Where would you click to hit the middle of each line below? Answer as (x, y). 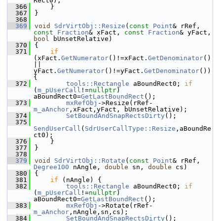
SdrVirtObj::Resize (90, 26)
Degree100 (51, 167)
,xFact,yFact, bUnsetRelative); (128, 109)
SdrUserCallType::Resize (130, 129)
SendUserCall (57, 129)
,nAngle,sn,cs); (99, 212)
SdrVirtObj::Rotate (90, 161)
